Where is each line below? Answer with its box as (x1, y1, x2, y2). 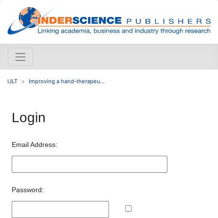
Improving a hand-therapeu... (29, 77, 105, 85)
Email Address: (12, 140, 57, 148)
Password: (12, 185, 44, 194)
